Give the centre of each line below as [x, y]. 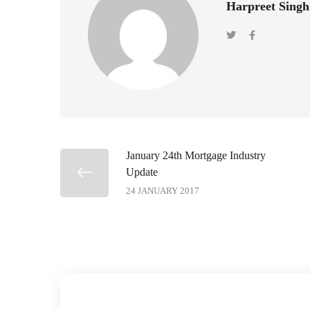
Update [142, 172]
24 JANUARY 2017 [163, 190]
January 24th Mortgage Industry [196, 155]
